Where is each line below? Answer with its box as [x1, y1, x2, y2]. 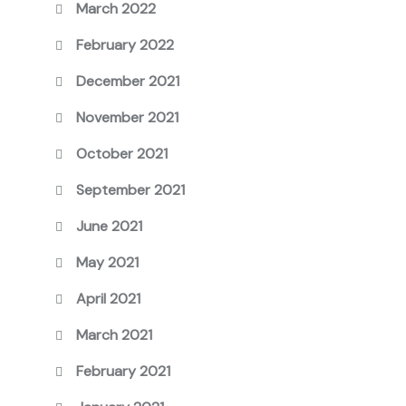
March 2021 [76, 325, 153, 344]
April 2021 [76, 289, 141, 308]
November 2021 [76, 108, 179, 127]
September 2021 [76, 180, 186, 199]
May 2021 [76, 253, 140, 272]
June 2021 [76, 217, 143, 236]
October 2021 [76, 144, 169, 163]
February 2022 [76, 35, 175, 54]
